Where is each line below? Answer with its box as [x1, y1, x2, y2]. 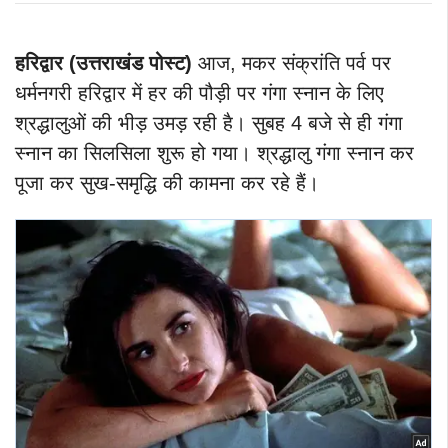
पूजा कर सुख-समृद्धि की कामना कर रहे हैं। [15, 171, 319, 194]
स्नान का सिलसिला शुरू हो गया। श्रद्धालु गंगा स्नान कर [15, 141, 414, 164]
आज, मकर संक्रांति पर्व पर [198, 51, 391, 74]
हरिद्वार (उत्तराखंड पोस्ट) [15, 51, 198, 74]
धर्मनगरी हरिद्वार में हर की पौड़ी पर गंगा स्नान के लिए [15, 81, 384, 104]
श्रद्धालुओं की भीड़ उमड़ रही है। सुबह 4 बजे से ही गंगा [15, 111, 403, 134]
